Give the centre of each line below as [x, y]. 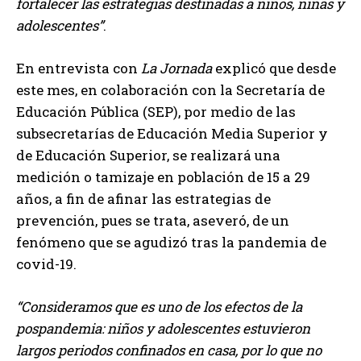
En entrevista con [79, 68]
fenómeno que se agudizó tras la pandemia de [171, 243]
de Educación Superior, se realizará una [148, 156]
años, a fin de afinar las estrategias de [143, 199]
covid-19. [46, 264]
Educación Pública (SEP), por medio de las [156, 112]
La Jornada [176, 68]
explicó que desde [274, 68]
